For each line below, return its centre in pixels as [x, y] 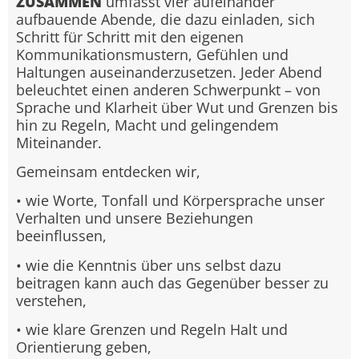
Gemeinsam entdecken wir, [108, 171]
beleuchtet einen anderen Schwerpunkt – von [168, 89]
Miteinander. [59, 142]
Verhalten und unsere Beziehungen [135, 218]
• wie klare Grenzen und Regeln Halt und [152, 330]
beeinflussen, [61, 236]
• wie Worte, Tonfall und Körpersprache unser [170, 201]
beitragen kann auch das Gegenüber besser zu [172, 282]
